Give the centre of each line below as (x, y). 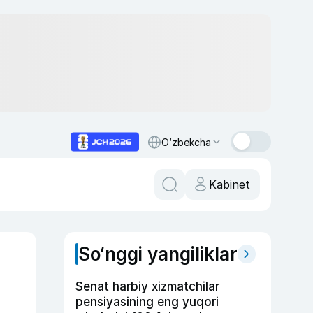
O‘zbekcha (186, 142)
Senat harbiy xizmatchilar (147, 286)
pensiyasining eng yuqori (147, 302)
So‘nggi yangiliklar (158, 254)
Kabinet (230, 184)
